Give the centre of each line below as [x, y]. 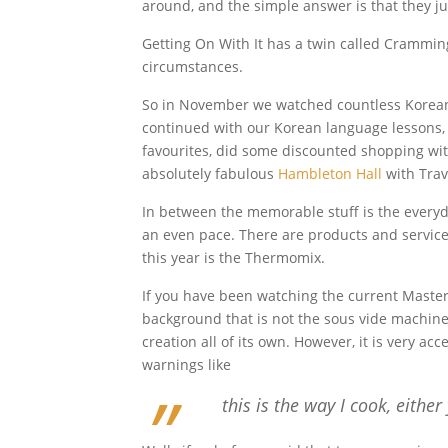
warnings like [186, 364]
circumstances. [192, 66]
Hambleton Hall [330, 173]
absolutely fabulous [210, 173]
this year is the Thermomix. [233, 257]
